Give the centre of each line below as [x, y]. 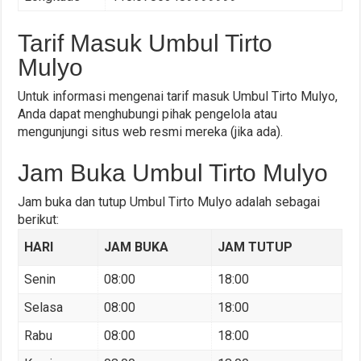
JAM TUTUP [255, 247]
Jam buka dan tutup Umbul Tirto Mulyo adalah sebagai [169, 202]
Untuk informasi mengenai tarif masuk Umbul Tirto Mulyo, [178, 97]
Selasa [43, 308]
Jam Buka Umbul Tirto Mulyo [173, 173]
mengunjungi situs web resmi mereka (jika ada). [151, 132]
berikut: [39, 220]
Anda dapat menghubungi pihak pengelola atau [148, 114]
